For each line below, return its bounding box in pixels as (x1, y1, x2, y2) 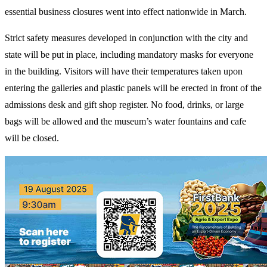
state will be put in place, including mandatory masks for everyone (5, 49, 253, 60)
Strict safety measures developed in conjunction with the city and (5, 32, 248, 43)
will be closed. (5, 132, 59, 143)
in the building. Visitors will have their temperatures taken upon (5, 66, 243, 76)
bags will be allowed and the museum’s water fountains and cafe (5, 116, 246, 126)
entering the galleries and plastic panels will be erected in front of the (5, 82, 262, 93)
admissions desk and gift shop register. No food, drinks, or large (5, 99, 244, 110)
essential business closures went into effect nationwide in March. (5, 6, 247, 17)
